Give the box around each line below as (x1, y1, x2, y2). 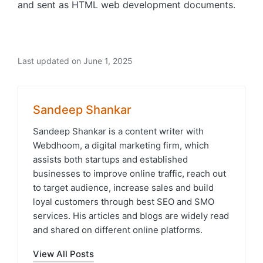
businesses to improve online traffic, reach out (33, 168, 226, 180)
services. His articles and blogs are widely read (33, 210, 229, 222)
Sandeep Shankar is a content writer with (33, 126, 204, 137)
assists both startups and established (33, 154, 188, 166)
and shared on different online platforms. (33, 224, 203, 236)
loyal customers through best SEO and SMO (33, 196, 214, 208)
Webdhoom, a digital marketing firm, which (33, 140, 209, 151)
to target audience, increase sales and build (33, 182, 214, 194)
